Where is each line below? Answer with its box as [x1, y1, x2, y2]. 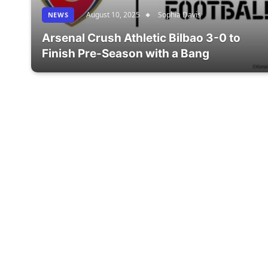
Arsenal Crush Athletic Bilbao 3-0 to [41, 31, 240, 45]
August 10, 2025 [86, 9, 141, 20]
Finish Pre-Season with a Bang [41, 46, 209, 60]
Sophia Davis [158, 9, 202, 20]
